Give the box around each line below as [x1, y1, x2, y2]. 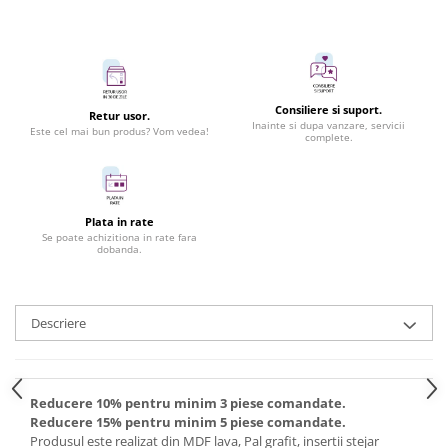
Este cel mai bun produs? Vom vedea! [30, 124, 209, 139]
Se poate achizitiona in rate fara [42, 230, 197, 245]
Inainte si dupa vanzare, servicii [252, 118, 405, 133]
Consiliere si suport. [275, 102, 382, 118]
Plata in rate [85, 214, 154, 230]
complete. [304, 130, 353, 145]
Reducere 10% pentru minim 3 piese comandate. [30, 394, 346, 413]
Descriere [31, 314, 86, 333]
